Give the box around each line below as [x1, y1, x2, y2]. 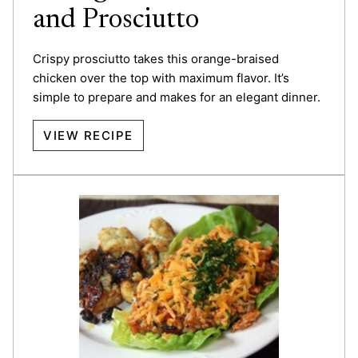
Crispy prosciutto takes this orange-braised [33, 50, 279, 66]
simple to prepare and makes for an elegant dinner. [33, 89, 320, 105]
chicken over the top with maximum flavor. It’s [33, 70, 289, 86]
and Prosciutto [33, 6, 199, 34]
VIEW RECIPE [43, 127, 133, 143]
